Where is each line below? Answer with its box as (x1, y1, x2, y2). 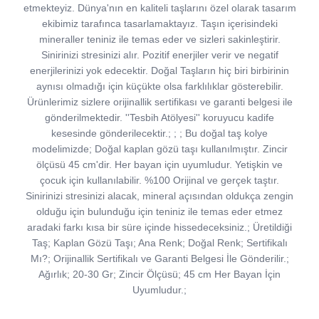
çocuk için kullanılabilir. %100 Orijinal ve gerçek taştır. (40, 174, 279, 187)
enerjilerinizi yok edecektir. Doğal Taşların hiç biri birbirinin (30, 65, 289, 77)
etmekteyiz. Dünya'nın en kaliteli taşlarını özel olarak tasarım (23, 2, 296, 14)
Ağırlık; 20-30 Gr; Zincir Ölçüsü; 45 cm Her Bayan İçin (38, 268, 281, 281)
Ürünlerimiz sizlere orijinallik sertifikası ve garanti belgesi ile (26, 96, 293, 108)
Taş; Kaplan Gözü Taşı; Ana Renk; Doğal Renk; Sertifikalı (31, 237, 288, 249)
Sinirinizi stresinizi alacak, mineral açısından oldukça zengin (26, 190, 293, 202)
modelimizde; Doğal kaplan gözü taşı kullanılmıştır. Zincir (31, 143, 288, 155)
